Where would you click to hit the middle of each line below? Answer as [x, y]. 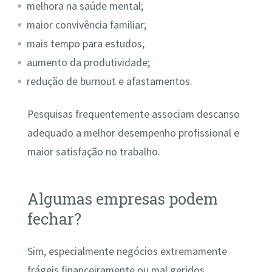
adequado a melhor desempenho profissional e [133, 133]
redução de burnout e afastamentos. [110, 82]
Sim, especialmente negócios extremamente [127, 252]
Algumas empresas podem [122, 199]
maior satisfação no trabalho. [93, 151]
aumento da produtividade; [89, 63]
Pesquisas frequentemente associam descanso [133, 114]
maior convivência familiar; [87, 25]
